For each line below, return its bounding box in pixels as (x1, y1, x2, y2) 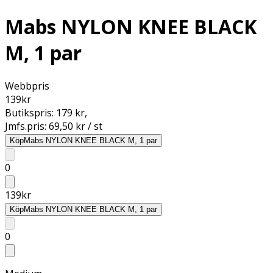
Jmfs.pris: (5, 119, 49, 133)
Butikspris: (5, 105, 56, 119)
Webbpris (5, 79, 49, 93)
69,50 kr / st (49, 119, 102, 133)
